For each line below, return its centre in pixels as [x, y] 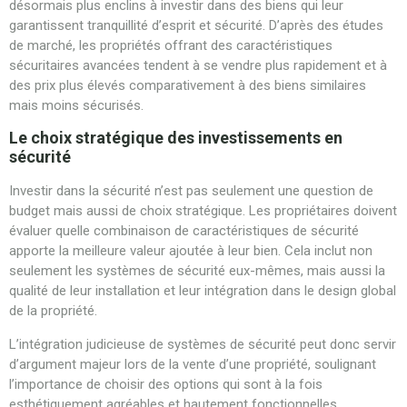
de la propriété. [53, 311]
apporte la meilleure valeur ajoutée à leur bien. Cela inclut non [191, 251]
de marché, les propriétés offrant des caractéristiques [171, 45]
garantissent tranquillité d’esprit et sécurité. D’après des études [196, 25]
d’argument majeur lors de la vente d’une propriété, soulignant [193, 364]
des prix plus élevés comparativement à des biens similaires [188, 85]
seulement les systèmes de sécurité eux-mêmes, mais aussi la [197, 271]
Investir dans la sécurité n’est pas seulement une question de [191, 191]
